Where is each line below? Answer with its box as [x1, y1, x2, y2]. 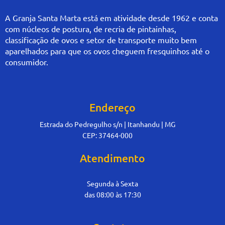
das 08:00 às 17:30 [84, 189, 141, 199]
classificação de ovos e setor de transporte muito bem [5, 35, 197, 45]
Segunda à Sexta [87, 178, 138, 188]
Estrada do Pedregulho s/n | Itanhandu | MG [39, 120, 175, 129]
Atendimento [80, 151, 145, 165]
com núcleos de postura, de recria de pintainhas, [5, 24, 176, 34]
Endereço [89, 100, 136, 115]
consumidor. [5, 57, 48, 67]
